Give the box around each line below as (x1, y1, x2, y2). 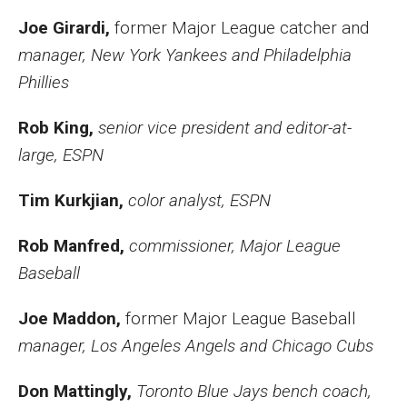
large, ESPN (18, 144, 104, 165)
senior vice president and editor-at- (98, 117, 352, 138)
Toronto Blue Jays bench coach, (136, 381, 372, 402)
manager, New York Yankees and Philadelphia (18, 45, 352, 65)
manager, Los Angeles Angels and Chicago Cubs (18, 335, 373, 356)
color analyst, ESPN (124, 190, 271, 211)
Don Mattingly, (18, 381, 136, 402)
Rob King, (18, 117, 98, 138)
